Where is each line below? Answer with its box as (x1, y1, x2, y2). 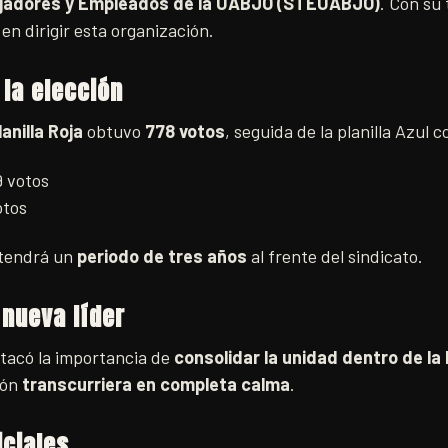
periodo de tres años (77, 245, 247, 267)
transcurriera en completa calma (22, 373, 290, 395)
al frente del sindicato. (247, 245, 423, 267)
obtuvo (83, 120, 145, 142)
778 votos (145, 120, 225, 142)
